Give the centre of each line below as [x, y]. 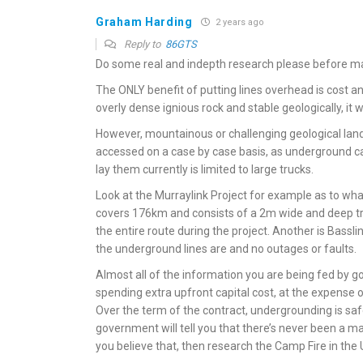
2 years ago [238, 23]
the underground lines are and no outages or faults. [226, 248]
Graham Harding [144, 21]
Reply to [144, 44]
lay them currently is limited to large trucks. [205, 169]
